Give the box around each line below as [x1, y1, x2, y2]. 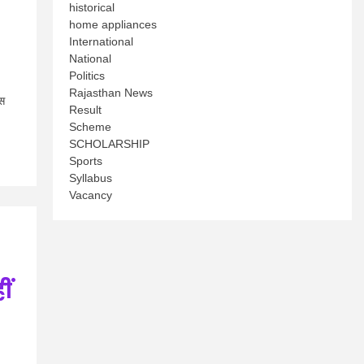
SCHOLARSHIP [69, 137, 150, 150]
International [69, 35, 134, 48]
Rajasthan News [69, 86, 154, 99]
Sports [69, 154, 103, 167]
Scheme [69, 120, 112, 133]
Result [69, 103, 102, 116]
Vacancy [69, 188, 113, 201]
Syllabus [69, 171, 113, 184]
